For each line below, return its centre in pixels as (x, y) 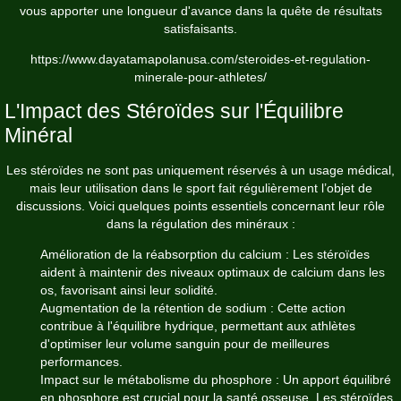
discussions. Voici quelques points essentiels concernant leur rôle (200, 205)
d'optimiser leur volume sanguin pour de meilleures (185, 343)
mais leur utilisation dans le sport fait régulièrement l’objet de (200, 188)
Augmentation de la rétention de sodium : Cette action (193, 307)
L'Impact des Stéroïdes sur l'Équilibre (174, 111)
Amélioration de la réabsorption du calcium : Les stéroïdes (205, 254)
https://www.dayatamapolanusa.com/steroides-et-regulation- (200, 59)
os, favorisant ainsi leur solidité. (129, 290)
